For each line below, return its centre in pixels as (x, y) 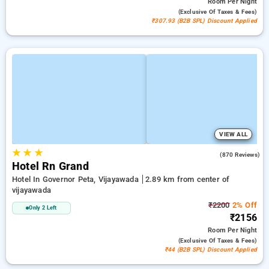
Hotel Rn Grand (50, 166)
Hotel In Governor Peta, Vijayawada (77, 179)
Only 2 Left (43, 208)
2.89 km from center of (187, 179)
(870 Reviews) (240, 155)
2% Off (243, 205)
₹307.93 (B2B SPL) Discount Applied (204, 21)
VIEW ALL (233, 134)
